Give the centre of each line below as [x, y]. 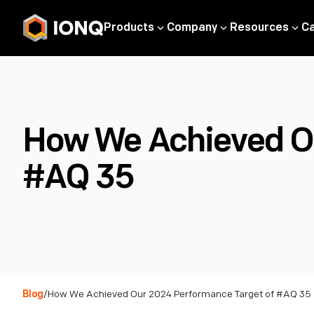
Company [192, 28]
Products [129, 28]
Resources [259, 28]
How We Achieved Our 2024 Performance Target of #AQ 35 [180, 294]
